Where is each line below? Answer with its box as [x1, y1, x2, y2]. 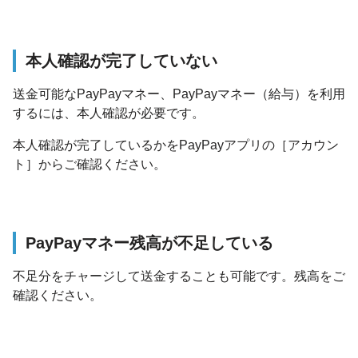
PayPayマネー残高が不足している [26, 234, 273, 252]
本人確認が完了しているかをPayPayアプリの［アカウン [13, 138, 339, 152]
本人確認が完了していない [26, 52, 217, 70]
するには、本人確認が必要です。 [13, 106, 205, 120]
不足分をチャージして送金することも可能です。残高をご [13, 269, 345, 283]
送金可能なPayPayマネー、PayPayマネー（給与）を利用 [13, 87, 345, 101]
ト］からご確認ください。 [13, 157, 166, 171]
